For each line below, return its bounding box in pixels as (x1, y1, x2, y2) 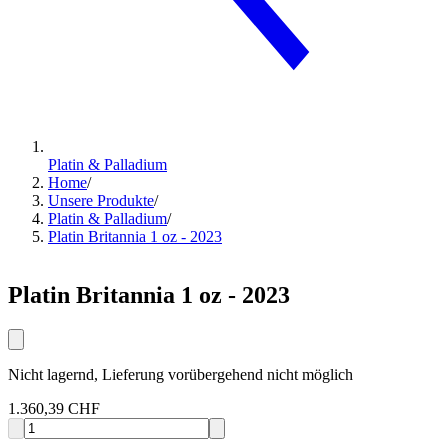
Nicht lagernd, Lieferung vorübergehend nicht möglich (8, 366, 353, 384)
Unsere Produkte (48, 192, 154, 210)
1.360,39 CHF (8, 400, 100, 418)
